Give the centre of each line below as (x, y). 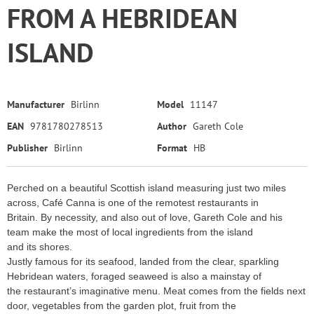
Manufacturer (36, 105)
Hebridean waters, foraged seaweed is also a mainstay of (134, 277)
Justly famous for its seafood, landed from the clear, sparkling (143, 262)
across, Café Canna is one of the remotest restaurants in (133, 203)
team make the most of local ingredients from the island (130, 232)
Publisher (27, 148)
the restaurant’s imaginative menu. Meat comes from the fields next (156, 291)
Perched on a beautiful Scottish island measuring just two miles (146, 188)
